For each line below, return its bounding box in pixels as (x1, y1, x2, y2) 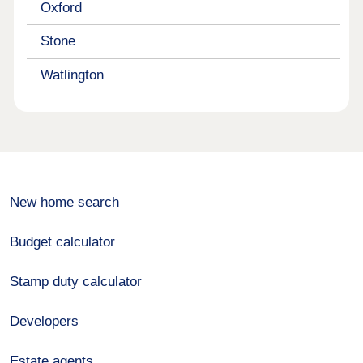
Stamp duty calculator (10, 274, 143, 290)
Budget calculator (10, 234, 116, 250)
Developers (10, 314, 79, 330)
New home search (10, 194, 120, 211)
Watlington (40, 67, 104, 83)
